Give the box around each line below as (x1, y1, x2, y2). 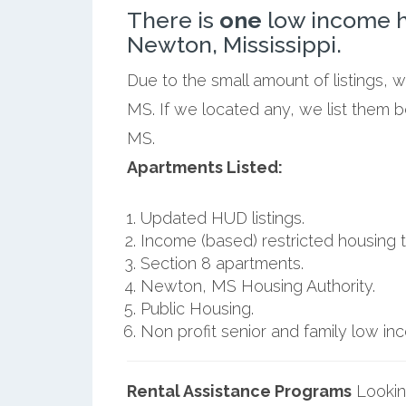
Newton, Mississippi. (126, 30, 342, 58)
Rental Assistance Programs (126, 381, 352, 401)
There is (126, 5, 219, 34)
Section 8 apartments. (140, 253, 304, 273)
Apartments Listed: (126, 157, 283, 177)
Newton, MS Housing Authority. (140, 275, 375, 295)
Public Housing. (140, 298, 254, 318)
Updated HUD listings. (140, 208, 304, 227)
